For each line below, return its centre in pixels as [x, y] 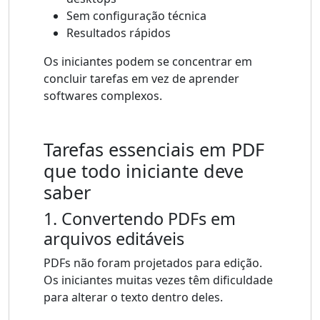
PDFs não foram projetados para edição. [153, 263]
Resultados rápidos [119, 33]
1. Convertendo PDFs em [140, 219]
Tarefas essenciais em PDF [154, 150]
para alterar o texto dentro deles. [133, 297]
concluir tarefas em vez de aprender [141, 79]
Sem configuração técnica [136, 16]
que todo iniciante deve [144, 171]
